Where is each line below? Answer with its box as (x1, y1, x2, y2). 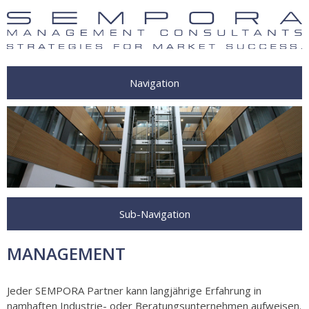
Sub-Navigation (119, 207, 190, 221)
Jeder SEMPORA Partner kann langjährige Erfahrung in (7, 283, 261, 298)
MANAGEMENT (7, 242, 126, 266)
